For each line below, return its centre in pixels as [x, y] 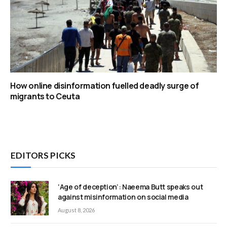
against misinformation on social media [123, 197]
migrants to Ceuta [45, 96]
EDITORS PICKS [43, 155]
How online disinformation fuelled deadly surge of [105, 85]
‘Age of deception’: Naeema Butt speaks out [130, 186]
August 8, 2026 [76, 210]
